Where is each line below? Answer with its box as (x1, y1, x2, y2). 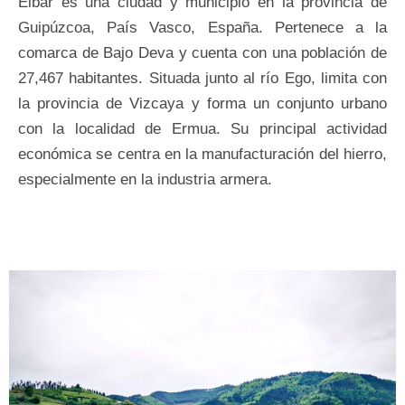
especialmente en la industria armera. (18, 171, 272, 189)
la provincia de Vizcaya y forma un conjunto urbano (18, 95, 387, 113)
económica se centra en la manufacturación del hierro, (18, 146, 387, 164)
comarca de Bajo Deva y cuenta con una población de (18, 44, 387, 62)
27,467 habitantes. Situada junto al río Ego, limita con (18, 70, 387, 88)
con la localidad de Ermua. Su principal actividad (18, 120, 387, 138)
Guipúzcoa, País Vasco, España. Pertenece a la (18, 19, 387, 37)
